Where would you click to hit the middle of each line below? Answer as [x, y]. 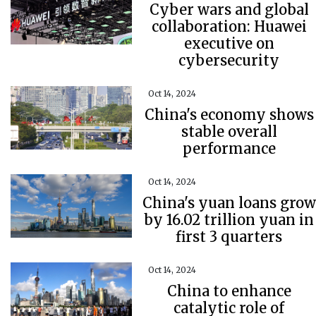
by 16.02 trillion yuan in [229, 220]
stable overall [229, 132]
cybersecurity [229, 60]
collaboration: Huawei [229, 26]
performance [229, 148]
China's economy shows [229, 115]
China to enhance [229, 291]
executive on [229, 43]
